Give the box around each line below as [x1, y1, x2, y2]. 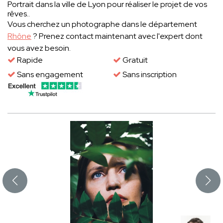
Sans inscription [120, 69, 177, 80]
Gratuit [120, 55, 148, 66]
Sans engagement [15, 69, 83, 80]
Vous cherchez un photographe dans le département [7, 19, 197, 30]
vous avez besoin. [7, 43, 71, 54]
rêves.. [7, 8, 30, 19]
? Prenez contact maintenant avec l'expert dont [31, 31, 203, 42]
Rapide [15, 55, 43, 66]
